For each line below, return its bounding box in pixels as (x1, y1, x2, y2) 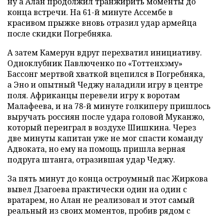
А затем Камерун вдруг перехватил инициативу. (7, 47, 202, 58)
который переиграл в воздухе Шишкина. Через (7, 122, 196, 133)
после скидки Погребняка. (7, 28, 112, 39)
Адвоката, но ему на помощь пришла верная (7, 144, 185, 154)
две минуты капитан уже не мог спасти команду (7, 133, 203, 144)
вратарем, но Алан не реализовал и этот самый (7, 195, 195, 205)
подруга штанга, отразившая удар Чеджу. (7, 154, 175, 165)
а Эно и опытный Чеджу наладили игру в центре (7, 79, 203, 90)
